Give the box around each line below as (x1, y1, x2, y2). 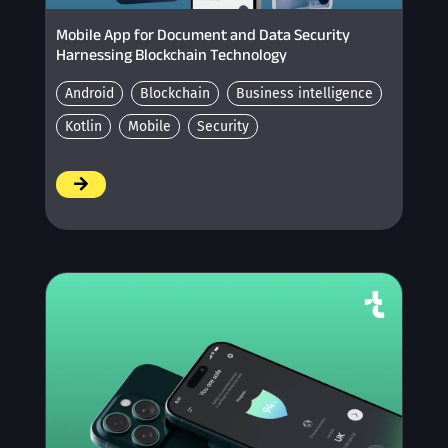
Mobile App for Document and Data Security (55, 25, 350, 43)
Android (64, 84, 114, 102)
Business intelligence (235, 84, 373, 102)
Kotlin (64, 117, 102, 135)
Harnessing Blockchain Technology (55, 45, 287, 63)
